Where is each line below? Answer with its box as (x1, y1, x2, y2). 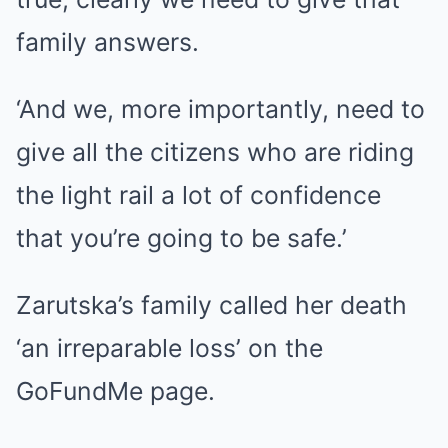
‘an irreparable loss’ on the (16, 333, 323, 363)
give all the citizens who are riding (16, 137, 414, 167)
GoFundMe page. (16, 376, 215, 406)
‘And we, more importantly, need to (16, 94, 425, 124)
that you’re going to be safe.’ (16, 223, 347, 253)
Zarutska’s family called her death (16, 290, 407, 320)
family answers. (16, 27, 199, 57)
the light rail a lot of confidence (16, 180, 381, 210)
